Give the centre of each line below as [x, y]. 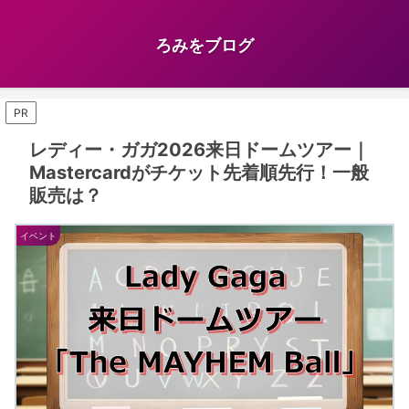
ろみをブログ [204, 46]
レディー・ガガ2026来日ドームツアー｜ [199, 150]
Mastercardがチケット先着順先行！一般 [199, 173]
